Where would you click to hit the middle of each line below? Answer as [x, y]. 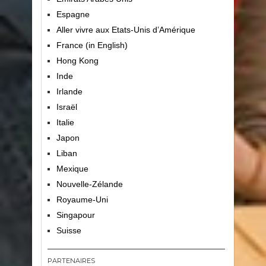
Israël [66, 107]
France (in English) [92, 45]
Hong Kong [77, 61]
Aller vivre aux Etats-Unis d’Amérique [126, 30]
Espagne [73, 15]
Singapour [75, 215]
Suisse [69, 231]
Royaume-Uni [82, 200]
